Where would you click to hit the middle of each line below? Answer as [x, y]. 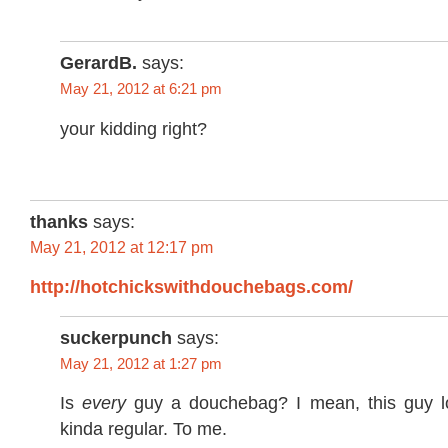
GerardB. [98, 63]
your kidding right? [133, 128]
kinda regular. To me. [143, 429]
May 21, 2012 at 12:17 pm [121, 247]
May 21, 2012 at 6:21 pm [141, 89]
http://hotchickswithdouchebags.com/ [191, 287]
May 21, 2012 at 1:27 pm [141, 364]
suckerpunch [116, 338]
